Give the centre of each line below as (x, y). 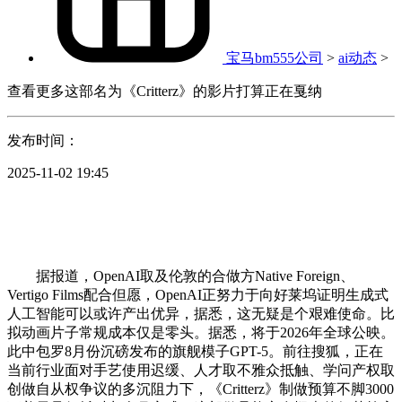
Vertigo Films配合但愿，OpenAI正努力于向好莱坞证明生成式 (198, 294)
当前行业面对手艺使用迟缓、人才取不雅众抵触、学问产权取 (201, 370)
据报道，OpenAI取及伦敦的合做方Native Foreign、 (181, 275)
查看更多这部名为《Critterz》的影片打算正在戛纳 (165, 91)
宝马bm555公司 (275, 57)
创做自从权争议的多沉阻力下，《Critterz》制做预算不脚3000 (201, 389)
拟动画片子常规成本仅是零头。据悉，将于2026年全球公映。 (201, 332)
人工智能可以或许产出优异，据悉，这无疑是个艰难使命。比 (201, 313)
